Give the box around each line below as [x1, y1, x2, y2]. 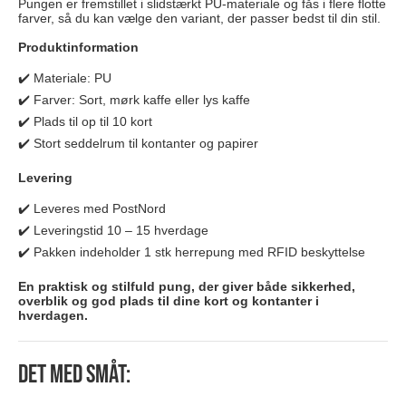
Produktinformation [18, 40, 139, 55]
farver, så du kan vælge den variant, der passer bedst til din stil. [18, 11, 381, 26]
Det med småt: [18, 360, 130, 391]
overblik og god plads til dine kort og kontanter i [18, 294, 319, 309]
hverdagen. [18, 308, 88, 324]
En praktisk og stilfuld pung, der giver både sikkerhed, [18, 279, 355, 295]
